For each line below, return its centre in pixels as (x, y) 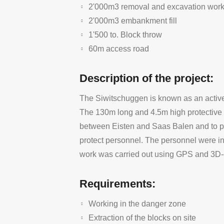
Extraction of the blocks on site (142, 218)
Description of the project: (146, 78)
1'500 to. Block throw (125, 35)
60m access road (119, 49)
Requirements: (117, 184)
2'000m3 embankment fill (133, 21)
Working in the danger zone (137, 204)
